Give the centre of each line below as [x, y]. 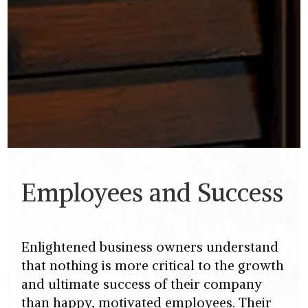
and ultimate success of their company [142, 284]
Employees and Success [153, 193]
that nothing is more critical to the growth [153, 266]
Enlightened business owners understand [150, 247]
